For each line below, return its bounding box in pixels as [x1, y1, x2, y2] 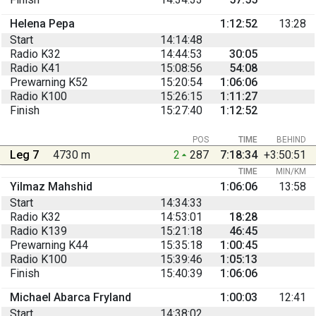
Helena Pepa [10, 16, 75, 30]
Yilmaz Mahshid [10, 179, 92, 193]
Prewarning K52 [10, 75, 88, 89]
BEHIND [276, 134, 306, 145]
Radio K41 [10, 61, 61, 75]
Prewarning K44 [10, 238, 88, 252]
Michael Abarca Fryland [10, 290, 131, 304]
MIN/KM [276, 166, 306, 176]
